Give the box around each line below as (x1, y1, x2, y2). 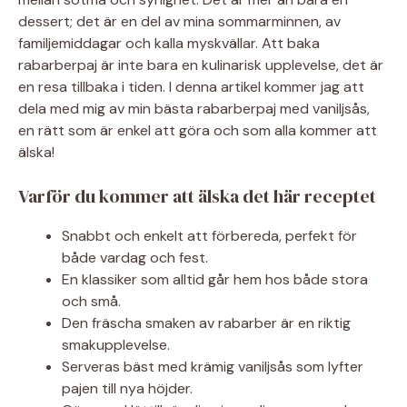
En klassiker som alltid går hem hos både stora (62, 269, 368, 289)
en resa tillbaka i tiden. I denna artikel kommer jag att (18, 76, 364, 96)
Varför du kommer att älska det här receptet (18, 183, 376, 209)
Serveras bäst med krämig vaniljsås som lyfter (62, 356, 363, 376)
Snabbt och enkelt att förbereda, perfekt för (62, 225, 357, 245)
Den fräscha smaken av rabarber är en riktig (62, 313, 351, 333)
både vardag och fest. (62, 247, 208, 267)
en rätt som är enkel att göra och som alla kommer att (18, 120, 377, 140)
